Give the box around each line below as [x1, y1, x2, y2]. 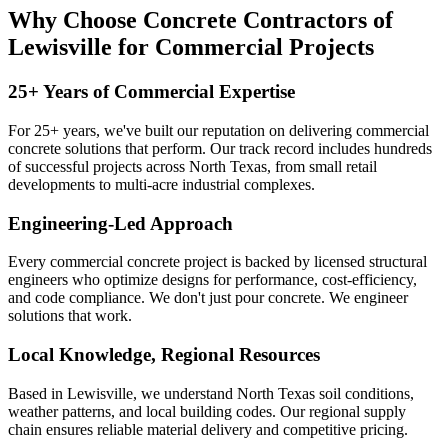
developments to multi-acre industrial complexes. [8, 175, 315, 193]
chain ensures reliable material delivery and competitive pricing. [8, 420, 408, 438]
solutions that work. [8, 307, 132, 325]
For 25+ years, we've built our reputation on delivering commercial [8, 121, 429, 139]
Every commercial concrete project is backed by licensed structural [8, 253, 427, 271]
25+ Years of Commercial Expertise [8, 81, 295, 103]
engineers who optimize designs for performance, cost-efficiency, [8, 271, 417, 289]
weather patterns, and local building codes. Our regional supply [8, 402, 406, 420]
